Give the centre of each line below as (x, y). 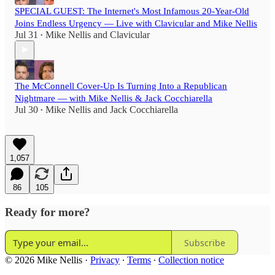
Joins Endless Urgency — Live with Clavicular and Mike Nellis (136, 23)
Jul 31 (26, 34)
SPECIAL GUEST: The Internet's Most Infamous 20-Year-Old (132, 11)
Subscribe (205, 242)
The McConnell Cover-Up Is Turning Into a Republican (121, 86)
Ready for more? (48, 212)
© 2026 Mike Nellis (44, 260)
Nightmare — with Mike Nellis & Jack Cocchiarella (114, 98)
